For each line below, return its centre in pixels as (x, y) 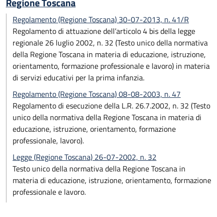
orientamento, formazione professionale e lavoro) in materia (111, 66)
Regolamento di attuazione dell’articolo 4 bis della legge (104, 31)
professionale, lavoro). (48, 140)
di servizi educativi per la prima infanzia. (78, 77)
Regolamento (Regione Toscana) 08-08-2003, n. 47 (97, 94)
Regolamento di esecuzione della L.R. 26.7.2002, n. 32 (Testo (111, 106)
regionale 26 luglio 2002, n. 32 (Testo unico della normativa (110, 43)
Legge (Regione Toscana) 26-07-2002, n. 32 (85, 157)
